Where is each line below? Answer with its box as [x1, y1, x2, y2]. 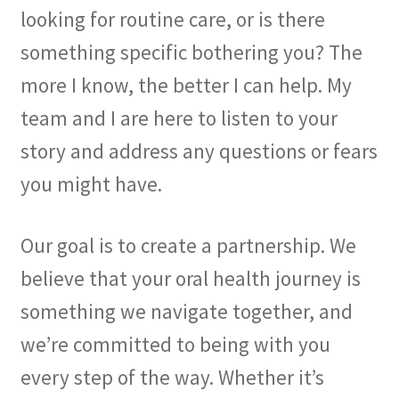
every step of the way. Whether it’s [20, 364, 324, 391]
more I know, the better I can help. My [20, 71, 352, 98]
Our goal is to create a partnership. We [20, 232, 356, 259]
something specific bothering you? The [20, 38, 362, 65]
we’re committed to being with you [20, 331, 330, 358]
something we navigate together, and [20, 298, 353, 325]
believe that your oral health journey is [20, 265, 361, 292]
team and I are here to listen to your [20, 104, 338, 131]
